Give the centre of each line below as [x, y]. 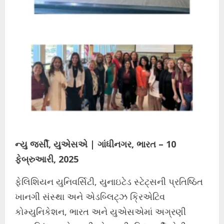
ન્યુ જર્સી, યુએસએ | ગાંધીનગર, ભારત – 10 [95, 144]
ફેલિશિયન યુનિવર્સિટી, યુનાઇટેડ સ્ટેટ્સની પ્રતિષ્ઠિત [109, 182]
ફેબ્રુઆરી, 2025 [47, 159]
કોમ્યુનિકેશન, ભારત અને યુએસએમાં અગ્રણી [100, 212]
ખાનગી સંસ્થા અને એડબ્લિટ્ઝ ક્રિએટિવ [90, 197]
